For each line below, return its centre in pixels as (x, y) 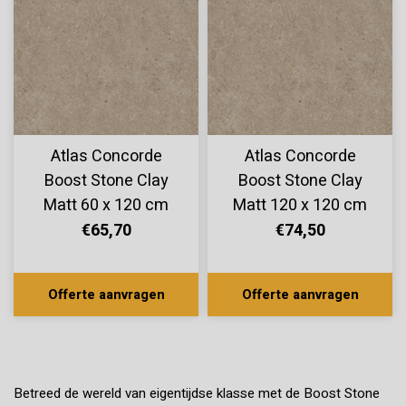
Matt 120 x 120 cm (300, 206)
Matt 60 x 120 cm (106, 206)
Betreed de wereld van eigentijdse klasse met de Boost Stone (197, 394)
